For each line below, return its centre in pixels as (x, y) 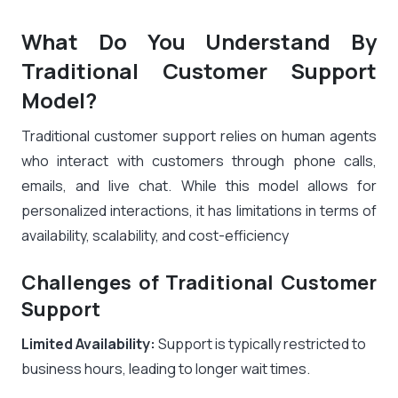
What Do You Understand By (199, 41)
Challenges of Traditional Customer (199, 283)
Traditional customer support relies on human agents (199, 136)
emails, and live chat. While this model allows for (199, 186)
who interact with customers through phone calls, (199, 161)
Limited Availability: (88, 344)
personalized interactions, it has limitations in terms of (199, 211)
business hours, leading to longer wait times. (166, 369)
